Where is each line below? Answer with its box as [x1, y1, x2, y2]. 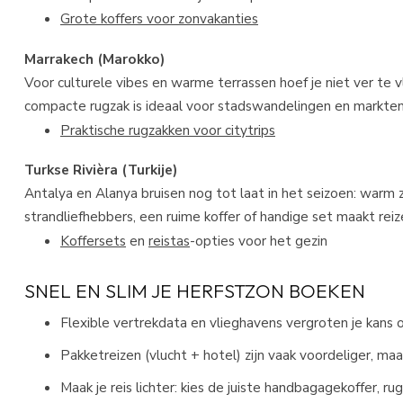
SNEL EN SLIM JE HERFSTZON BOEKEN [24, 278, 365, 302]
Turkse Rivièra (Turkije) [24, 159, 177, 179]
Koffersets [60, 230, 126, 250]
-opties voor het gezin [190, 230, 327, 250]
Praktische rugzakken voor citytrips [60, 120, 275, 139]
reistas [148, 230, 190, 250]
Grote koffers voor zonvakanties [60, 9, 258, 29]
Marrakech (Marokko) [24, 49, 165, 68]
